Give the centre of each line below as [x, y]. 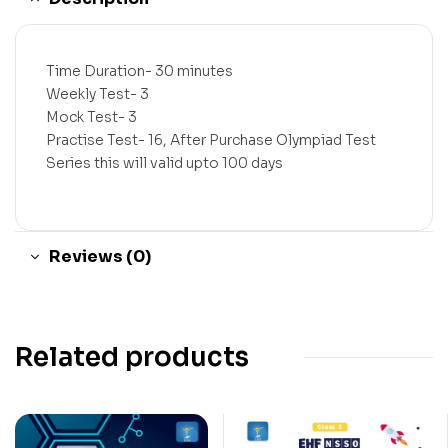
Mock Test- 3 [91, 117]
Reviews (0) [100, 256]
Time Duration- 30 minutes [139, 71]
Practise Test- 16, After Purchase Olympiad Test [211, 140]
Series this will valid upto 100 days [164, 163]
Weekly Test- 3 [97, 94]
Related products [132, 357]
